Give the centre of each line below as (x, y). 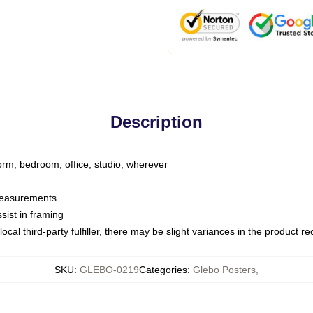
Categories (163, 270)
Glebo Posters (224, 270)
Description (156, 122)
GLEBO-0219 (109, 270)
